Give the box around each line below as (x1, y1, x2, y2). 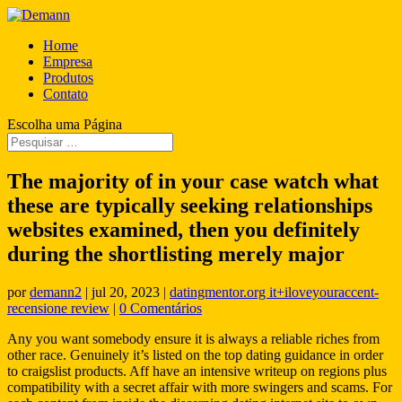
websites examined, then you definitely (7, 217, 360, 241)
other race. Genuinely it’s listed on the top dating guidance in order (7, 346, 383, 363)
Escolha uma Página (7, 117, 122, 132)
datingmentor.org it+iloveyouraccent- (170, 284, 379, 300)
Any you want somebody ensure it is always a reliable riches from (7, 330, 380, 346)
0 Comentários (119, 300, 202, 316)
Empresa (43, 54, 92, 69)
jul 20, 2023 (92, 284, 160, 300)
